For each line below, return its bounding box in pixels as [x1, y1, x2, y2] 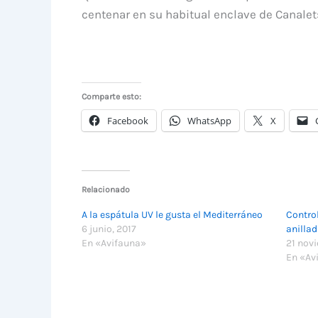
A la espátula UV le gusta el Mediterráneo [81, 208, 263, 221]
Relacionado [81, 184, 130, 194]
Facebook [106, 114, 148, 128]
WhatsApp [187, 114, 231, 128]
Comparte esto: [81, 92, 141, 102]
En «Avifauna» [81, 236, 146, 249]
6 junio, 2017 [81, 222, 136, 235]
